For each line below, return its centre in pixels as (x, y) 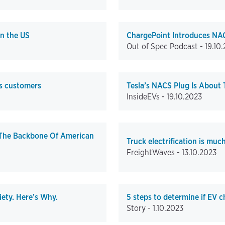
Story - (140, 208)
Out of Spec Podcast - (166, 47)
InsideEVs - (147, 97)
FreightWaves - (154, 153)
